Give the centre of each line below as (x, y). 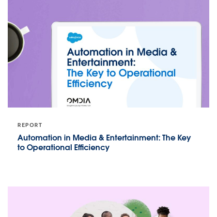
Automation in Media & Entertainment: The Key (104, 138)
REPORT (30, 125)
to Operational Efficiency (63, 148)
